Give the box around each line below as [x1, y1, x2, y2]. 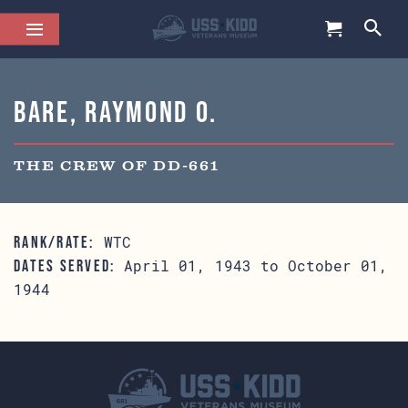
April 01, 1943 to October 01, [115, 256, 389, 275]
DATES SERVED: [14, 257, 116, 275]
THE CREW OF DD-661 [14, 158, 219, 176]
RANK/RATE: [14, 233, 95, 251]
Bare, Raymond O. [14, 95, 219, 128]
